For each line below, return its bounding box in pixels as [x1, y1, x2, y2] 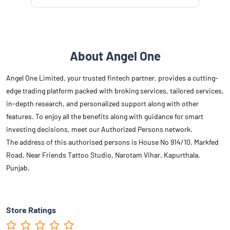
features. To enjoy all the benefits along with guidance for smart [6, 112, 203, 121]
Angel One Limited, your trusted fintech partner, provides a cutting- [6, 73, 218, 83]
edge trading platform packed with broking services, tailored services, [6, 86, 224, 95]
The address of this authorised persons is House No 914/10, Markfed [6, 138, 219, 147]
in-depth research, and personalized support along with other [6, 99, 199, 108]
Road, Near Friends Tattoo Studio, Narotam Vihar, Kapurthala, [6, 150, 200, 160]
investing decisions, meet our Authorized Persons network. [6, 125, 193, 134]
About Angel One [69, 48, 161, 64]
